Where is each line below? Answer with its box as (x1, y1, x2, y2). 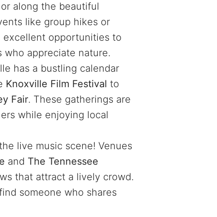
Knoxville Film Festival (6, 77, 107, 90)
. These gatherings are (28, 93, 131, 105)
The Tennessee (28, 155, 98, 167)
